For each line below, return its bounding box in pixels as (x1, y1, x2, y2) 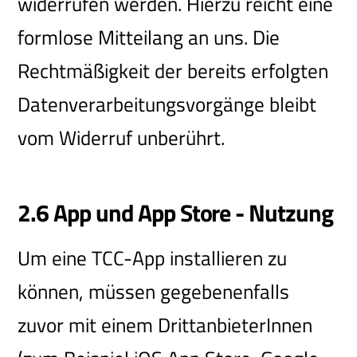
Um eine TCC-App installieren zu (18, 243, 288, 274)
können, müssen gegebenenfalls (18, 277, 290, 308)
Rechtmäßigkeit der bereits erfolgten (18, 55, 329, 86)
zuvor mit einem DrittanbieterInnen (18, 310, 313, 341)
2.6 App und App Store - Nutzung (18, 194, 333, 232)
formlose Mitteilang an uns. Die (18, 22, 280, 53)
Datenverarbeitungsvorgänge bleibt (18, 88, 317, 120)
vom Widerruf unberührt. (18, 122, 226, 153)
